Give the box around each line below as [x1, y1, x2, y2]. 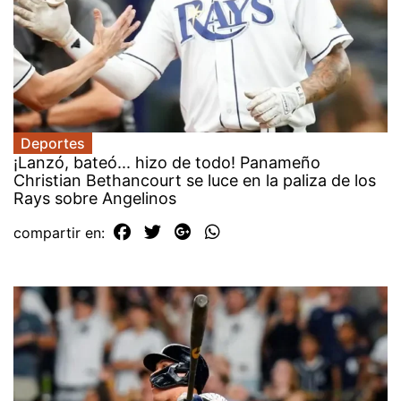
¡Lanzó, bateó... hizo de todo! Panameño [13, 152, 320, 172]
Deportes [21, 133, 85, 152]
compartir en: [13, 223, 109, 242]
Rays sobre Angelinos [13, 188, 176, 208]
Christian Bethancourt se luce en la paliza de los [13, 170, 376, 190]
